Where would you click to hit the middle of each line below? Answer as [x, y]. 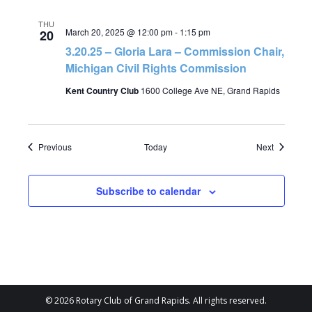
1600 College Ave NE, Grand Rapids [210, 90]
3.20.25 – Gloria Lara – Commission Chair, [174, 51]
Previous [55, 147]
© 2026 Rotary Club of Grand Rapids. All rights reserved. [156, 301]
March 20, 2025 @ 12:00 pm [119, 32]
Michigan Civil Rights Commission [156, 68]
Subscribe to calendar [148, 191]
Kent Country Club [103, 91]
